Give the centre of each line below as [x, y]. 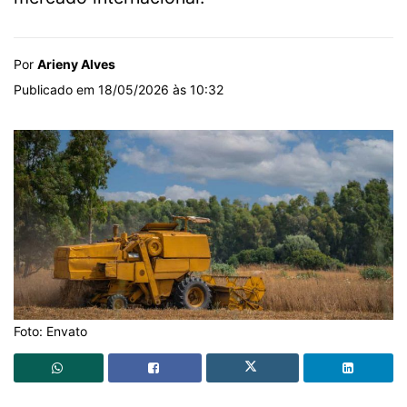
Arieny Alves [76, 64]
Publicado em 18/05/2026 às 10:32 [119, 89]
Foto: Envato [50, 331]
